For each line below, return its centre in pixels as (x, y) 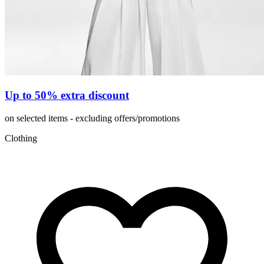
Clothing (21, 138)
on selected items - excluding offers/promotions (92, 118)
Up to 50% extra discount (67, 95)
